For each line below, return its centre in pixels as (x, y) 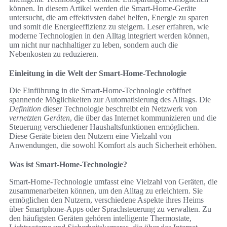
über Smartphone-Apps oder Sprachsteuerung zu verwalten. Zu (110, 209)
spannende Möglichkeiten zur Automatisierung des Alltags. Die (110, 100)
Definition (25, 109)
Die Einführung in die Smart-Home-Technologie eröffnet (100, 91)
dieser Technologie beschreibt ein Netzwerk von (119, 109)
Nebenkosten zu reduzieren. (54, 54)
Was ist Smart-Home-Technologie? (68, 165)
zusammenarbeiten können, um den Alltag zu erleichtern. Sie (106, 191)
